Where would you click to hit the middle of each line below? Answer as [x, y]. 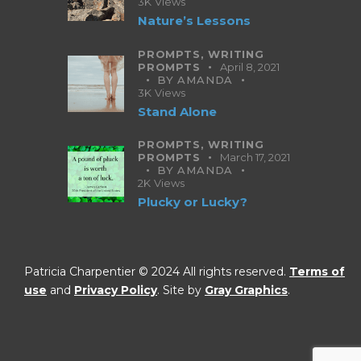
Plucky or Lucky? [193, 202]
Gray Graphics [246, 290]
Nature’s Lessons [194, 21]
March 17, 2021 [255, 158]
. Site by [181, 290]
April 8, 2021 [250, 66]
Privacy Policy [116, 290]
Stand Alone [177, 111]
